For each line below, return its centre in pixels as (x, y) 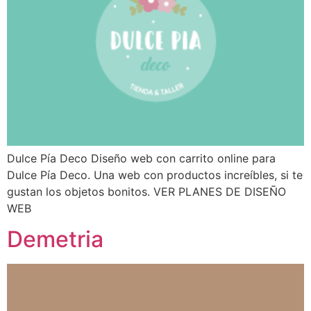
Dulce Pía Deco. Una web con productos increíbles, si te (155, 175)
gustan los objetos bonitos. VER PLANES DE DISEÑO (146, 191)
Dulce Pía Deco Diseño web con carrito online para (141, 158)
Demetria (55, 239)
